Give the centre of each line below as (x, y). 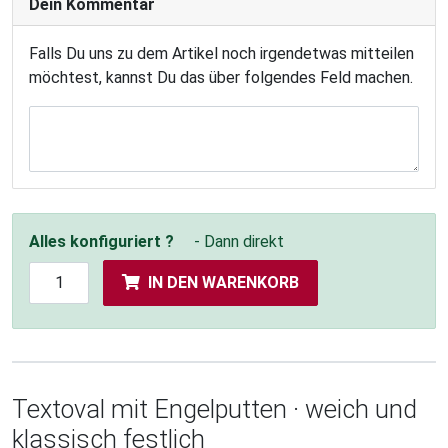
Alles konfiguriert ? (101, 242)
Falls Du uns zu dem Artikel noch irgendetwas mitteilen (221, 54)
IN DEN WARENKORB (223, 283)
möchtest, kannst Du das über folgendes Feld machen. (221, 78)
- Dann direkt (239, 242)
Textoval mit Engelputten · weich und (214, 410)
